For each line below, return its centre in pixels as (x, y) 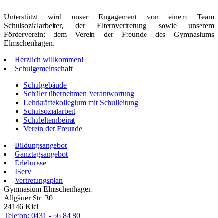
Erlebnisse (30, 163)
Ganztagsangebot (41, 154)
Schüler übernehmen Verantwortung (79, 93)
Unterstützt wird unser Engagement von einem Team (109, 17)
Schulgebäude (45, 85)
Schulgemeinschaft (44, 68)
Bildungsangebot (41, 145)
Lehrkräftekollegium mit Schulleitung (81, 102)
